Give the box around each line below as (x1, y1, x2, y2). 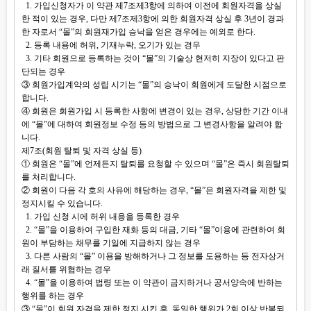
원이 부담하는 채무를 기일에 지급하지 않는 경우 (22, 238, 201, 248)
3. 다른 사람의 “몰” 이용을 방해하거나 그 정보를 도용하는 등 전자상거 (22, 251, 285, 261)
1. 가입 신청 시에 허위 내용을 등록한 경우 (22, 212, 180, 221)
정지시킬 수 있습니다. (22, 199, 103, 208)
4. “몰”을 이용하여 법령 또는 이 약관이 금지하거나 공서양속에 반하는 (22, 278, 283, 287)
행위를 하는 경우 (22, 291, 84, 301)
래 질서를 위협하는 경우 (22, 264, 111, 274)
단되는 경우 (22, 67, 65, 76)
